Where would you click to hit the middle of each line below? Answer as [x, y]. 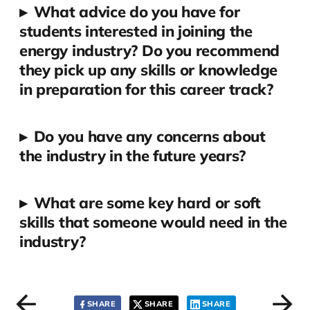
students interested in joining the [136, 31]
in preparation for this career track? [146, 90]
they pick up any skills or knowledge [148, 70]
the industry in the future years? [133, 156]
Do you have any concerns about [149, 137]
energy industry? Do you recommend [149, 51]
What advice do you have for [137, 12]
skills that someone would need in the [153, 222]
